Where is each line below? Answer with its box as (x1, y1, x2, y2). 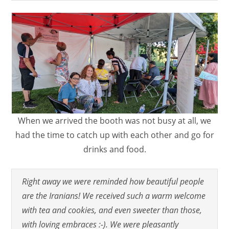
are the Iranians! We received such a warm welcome (22, 190, 206, 201)
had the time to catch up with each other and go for (15, 129, 214, 141)
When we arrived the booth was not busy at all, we (18, 114, 211, 126)
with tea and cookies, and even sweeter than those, (22, 204, 202, 216)
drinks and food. (83, 143, 146, 155)
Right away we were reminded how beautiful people (22, 175, 204, 187)
